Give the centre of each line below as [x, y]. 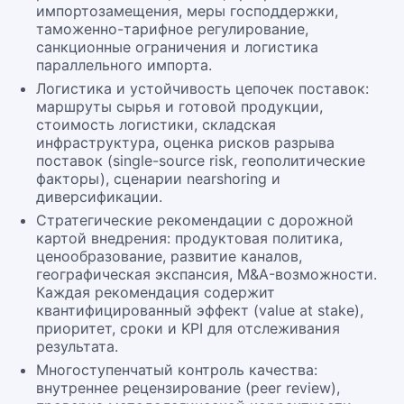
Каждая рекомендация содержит [156, 292]
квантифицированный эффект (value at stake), [200, 310]
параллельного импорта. [124, 65]
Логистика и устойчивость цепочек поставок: [202, 88]
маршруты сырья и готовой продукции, [179, 106]
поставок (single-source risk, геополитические [201, 161]
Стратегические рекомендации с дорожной [195, 220]
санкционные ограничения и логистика [177, 47]
